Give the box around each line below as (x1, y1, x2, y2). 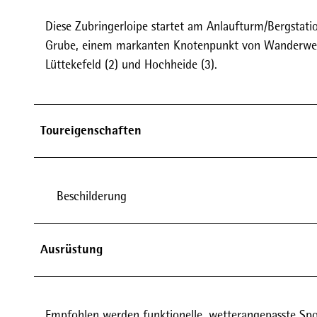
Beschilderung (57, 188, 127, 204)
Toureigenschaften (40, 121, 142, 139)
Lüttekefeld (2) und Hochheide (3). (45, 56, 221, 72)
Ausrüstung (40, 240, 103, 258)
